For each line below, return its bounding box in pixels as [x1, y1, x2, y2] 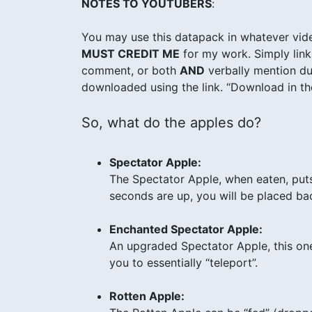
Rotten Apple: [109, 288, 185, 303]
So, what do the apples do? [81, 114, 261, 131]
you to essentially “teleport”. [109, 255, 258, 270]
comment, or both [81, 63, 180, 77]
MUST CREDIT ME [81, 46, 180, 61]
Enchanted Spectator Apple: [109, 221, 263, 236]
